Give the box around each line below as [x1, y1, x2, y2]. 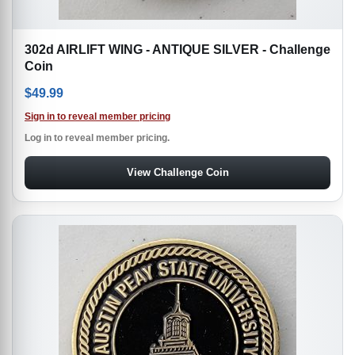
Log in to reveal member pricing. [25, 132, 170, 144]
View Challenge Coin [126, 166, 229, 179]
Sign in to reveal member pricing [25, 111, 170, 123]
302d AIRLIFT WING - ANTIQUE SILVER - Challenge [25, 43, 330, 57]
